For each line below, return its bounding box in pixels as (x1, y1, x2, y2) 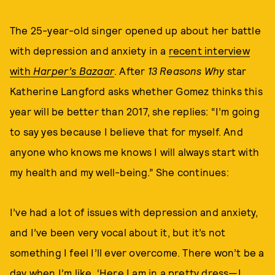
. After (114, 64, 148, 77)
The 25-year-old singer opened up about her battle (10, 24, 261, 36)
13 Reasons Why (147, 64, 225, 77)
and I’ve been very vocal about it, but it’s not (10, 226, 226, 238)
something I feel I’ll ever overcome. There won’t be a (10, 246, 265, 258)
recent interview (168, 44, 250, 56)
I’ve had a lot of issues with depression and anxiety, (10, 206, 258, 218)
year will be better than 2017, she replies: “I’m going (10, 105, 260, 117)
